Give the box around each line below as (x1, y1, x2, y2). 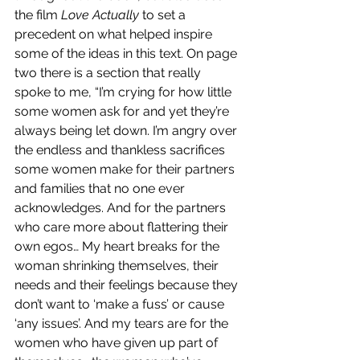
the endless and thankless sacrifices (14, 142, 228, 158)
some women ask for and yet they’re (14, 104, 232, 120)
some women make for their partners (14, 162, 238, 178)
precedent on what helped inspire (14, 27, 215, 43)
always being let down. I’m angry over (14, 123, 240, 139)
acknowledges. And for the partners (14, 200, 229, 216)
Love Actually (61, 7, 139, 23)
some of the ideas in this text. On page (14, 46, 240, 62)
